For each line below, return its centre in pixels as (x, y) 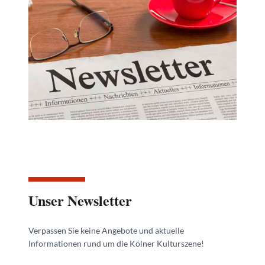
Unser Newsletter (80, 200)
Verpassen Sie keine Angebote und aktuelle (106, 230)
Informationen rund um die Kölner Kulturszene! (116, 243)
